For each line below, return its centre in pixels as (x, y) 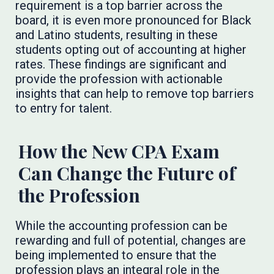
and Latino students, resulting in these (117, 35)
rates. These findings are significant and (121, 64)
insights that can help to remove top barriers (135, 94)
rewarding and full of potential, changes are (131, 240)
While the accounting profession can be (122, 226)
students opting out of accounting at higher (131, 50)
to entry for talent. (64, 108)
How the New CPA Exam (119, 151)
